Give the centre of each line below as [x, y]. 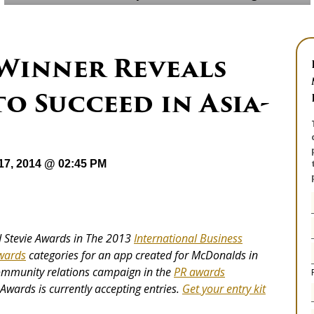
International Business [188, 239]
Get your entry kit [224, 289]
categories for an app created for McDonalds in [142, 255]
